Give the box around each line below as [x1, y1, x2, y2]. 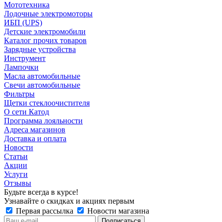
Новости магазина [85, 206, 149, 215]
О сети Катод [4, 107, 49, 116]
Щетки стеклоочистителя [4, 98, 90, 107]
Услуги [4, 169, 28, 178]
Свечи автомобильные [4, 80, 80, 89]
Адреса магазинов [4, 125, 65, 134]
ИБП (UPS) [4, 18, 42, 27]
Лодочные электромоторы [4, 9, 93, 18]
